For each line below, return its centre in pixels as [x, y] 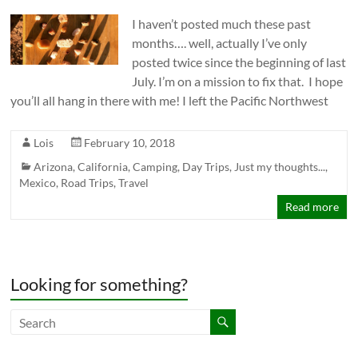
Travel [134, 183]
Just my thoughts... [280, 167]
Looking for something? [99, 284]
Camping [155, 167]
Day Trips [206, 167]
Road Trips [88, 183]
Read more [312, 207]
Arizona [54, 167]
